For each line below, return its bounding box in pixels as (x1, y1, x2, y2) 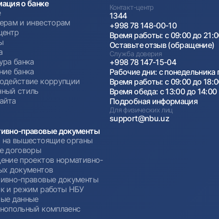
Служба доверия (109, 49, 162, 58)
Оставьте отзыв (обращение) (109, 40, 215, 50)
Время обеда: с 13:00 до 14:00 (109, 86, 217, 96)
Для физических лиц (109, 105, 173, 114)
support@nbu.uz (109, 113, 170, 123)
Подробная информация (109, 96, 198, 106)
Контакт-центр (109, 2, 154, 11)
